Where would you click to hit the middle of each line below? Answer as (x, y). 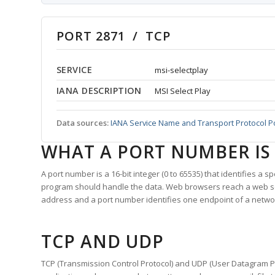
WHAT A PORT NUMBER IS (156, 152)
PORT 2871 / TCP (114, 36)
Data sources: (83, 123)
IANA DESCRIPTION (99, 91)
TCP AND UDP (103, 242)
